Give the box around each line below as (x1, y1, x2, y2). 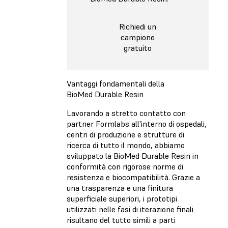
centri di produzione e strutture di (67, 129, 184, 139)
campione (121, 32, 155, 43)
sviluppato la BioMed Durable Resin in (67, 150, 198, 161)
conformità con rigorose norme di (67, 161, 183, 172)
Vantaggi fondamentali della (67, 78, 164, 89)
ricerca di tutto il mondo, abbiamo (67, 139, 185, 150)
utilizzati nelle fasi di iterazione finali (67, 204, 193, 214)
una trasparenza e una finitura (67, 182, 173, 193)
